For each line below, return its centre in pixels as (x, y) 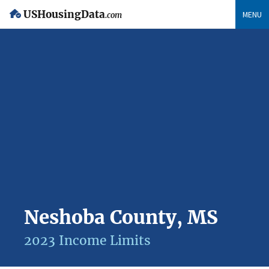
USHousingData (64, 15)
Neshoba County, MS (121, 217)
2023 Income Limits (87, 240)
